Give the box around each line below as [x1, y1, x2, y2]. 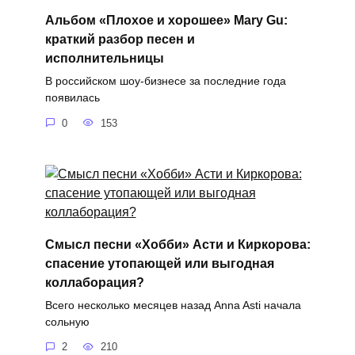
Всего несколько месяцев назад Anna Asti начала [44, 298, 301, 311]
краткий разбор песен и [44, 32, 195, 46]
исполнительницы [44, 51, 164, 65]
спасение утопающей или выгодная [44, 256, 274, 270]
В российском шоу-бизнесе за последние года [44, 74, 286, 88]
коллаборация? [44, 275, 144, 289]
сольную [44, 315, 90, 328]
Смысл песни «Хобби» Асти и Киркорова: [44, 237, 311, 251]
